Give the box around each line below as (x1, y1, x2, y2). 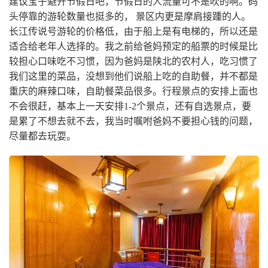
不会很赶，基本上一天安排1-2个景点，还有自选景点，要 (9, 101, 251, 112)
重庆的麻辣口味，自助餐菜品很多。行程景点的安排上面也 (9, 86, 258, 97)
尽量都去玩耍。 (9, 131, 76, 142)
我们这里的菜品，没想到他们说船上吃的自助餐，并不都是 (9, 71, 258, 82)
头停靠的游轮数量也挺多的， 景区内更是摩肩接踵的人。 (9, 11, 251, 22)
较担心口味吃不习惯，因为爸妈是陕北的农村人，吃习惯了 (9, 56, 258, 67)
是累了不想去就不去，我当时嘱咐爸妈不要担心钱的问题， (9, 116, 258, 127)
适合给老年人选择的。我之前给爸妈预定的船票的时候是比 (9, 41, 258, 52)
